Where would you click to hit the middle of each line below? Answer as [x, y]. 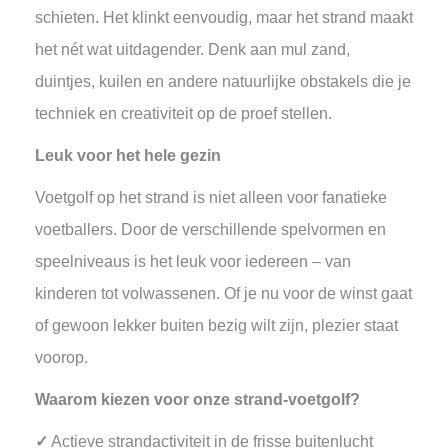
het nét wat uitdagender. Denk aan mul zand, [192, 49]
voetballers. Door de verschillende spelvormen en [210, 229]
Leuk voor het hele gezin [128, 155]
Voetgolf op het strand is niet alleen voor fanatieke [211, 197]
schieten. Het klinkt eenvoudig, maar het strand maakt [224, 17]
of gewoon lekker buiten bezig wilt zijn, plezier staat [216, 325]
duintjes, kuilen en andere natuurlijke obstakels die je [223, 81]
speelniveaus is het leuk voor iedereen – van [193, 261]
